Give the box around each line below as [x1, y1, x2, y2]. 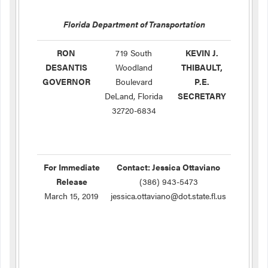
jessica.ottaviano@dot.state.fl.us [111, 190, 226, 202]
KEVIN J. [185, 47, 218, 59]
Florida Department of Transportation [63, 18, 205, 30]
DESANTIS [45, 61, 87, 73]
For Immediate [43, 161, 100, 173]
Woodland [115, 61, 153, 73]
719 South [115, 47, 152, 59]
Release [56, 175, 87, 187]
